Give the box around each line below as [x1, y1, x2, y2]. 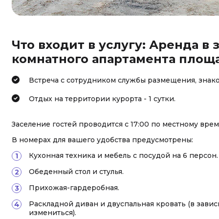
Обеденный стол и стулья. [29, 167, 124, 176]
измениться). [29, 208, 76, 217]
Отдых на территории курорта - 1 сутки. [29, 94, 175, 103]
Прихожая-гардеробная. [29, 183, 119, 192]
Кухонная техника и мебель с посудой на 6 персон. [29, 151, 218, 160]
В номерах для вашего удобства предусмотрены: [12, 135, 193, 144]
